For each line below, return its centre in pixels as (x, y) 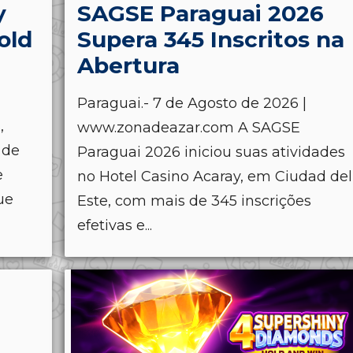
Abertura (128, 65)
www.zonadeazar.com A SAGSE (189, 127)
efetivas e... (115, 225)
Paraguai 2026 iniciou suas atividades (211, 152)
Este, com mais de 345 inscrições (194, 201)
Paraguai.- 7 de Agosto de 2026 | (192, 103)
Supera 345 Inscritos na (211, 39)
